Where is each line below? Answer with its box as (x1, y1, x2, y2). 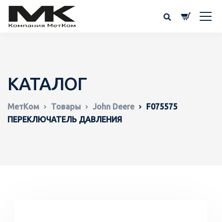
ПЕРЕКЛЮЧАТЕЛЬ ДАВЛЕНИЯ (7, 115, 122, 124)
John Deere (93, 102, 134, 111)
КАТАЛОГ (7, 73, 87, 94)
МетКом (7, 102, 39, 111)
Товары (51, 102, 81, 111)
